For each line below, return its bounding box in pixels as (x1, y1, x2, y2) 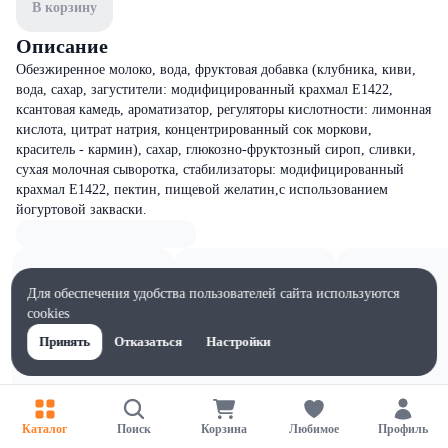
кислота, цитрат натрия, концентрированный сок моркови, (16, 122, 372, 137)
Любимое (288, 421, 339, 436)
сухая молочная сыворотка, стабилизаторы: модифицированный (16, 162, 404, 177)
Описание (16, 35, 108, 57)
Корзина (200, 421, 247, 436)
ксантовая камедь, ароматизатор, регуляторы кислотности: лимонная (16, 102, 431, 117)
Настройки (206, 334, 271, 349)
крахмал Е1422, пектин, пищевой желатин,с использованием (16, 182, 388, 197)
